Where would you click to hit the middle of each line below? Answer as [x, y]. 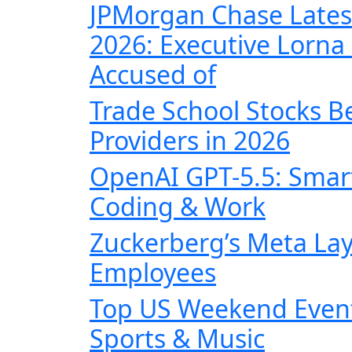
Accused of [153, 74]
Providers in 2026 [190, 140]
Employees [153, 272]
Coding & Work [178, 206]
